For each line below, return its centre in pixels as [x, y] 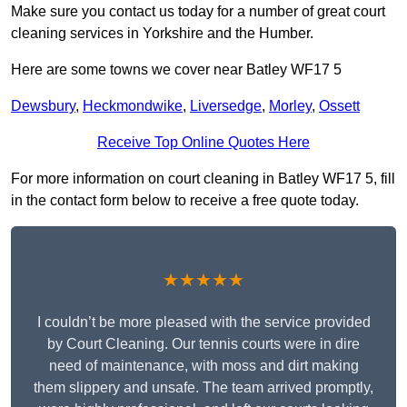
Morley [290, 106]
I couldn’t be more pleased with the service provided [203, 323]
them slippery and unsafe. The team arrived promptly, [203, 388]
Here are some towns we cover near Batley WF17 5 [176, 70]
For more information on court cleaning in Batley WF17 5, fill [203, 179]
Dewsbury [43, 106]
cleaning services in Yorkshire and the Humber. [162, 34]
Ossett [339, 106]
